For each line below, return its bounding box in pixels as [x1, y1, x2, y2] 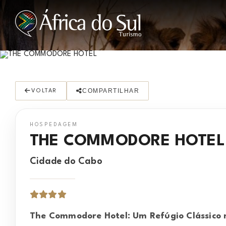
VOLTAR [31, 88, 57, 94]
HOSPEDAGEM [30, 122, 78, 127]
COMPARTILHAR [82, 87, 139, 94]
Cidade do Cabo [30, 157, 102, 166]
